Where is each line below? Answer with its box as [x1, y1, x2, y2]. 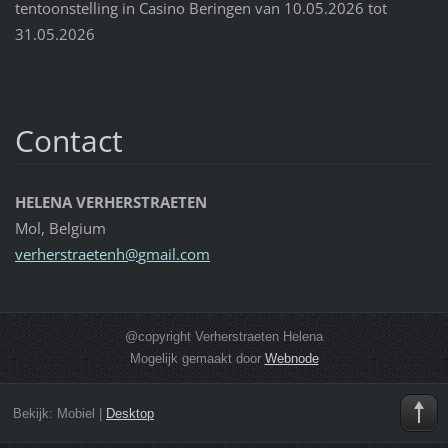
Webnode [264, 350, 319, 366]
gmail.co [137, 243, 196, 264]
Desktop [105, 406, 154, 422]
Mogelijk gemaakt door [129, 350, 265, 366]
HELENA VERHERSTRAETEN [14, 191, 207, 212]
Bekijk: [12, 406, 57, 422]
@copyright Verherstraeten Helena [125, 328, 323, 344]
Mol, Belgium [14, 217, 106, 238]
